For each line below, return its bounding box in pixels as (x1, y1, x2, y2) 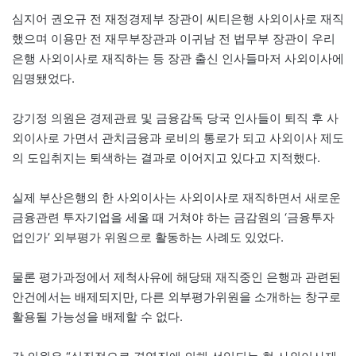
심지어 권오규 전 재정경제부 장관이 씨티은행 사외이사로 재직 (12, 10, 344, 26)
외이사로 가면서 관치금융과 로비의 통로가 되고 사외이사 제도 (12, 130, 344, 145)
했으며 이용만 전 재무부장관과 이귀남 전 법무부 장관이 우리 (12, 30, 335, 46)
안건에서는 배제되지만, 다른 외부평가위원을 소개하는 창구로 (12, 288, 341, 304)
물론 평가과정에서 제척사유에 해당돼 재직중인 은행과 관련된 (12, 269, 341, 284)
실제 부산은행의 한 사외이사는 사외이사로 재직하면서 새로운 (12, 189, 341, 205)
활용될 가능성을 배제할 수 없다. (12, 308, 183, 324)
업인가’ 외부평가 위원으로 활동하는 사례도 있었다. (12, 229, 284, 245)
